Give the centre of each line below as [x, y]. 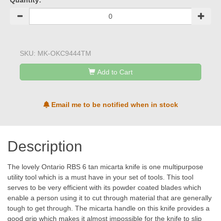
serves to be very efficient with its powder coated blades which [104, 187]
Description [45, 146]
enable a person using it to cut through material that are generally [110, 198]
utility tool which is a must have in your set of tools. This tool [100, 177]
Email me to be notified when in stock [113, 104]
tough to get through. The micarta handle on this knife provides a [109, 208]
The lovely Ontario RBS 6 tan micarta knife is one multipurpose [105, 167]
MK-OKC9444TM [64, 53]
